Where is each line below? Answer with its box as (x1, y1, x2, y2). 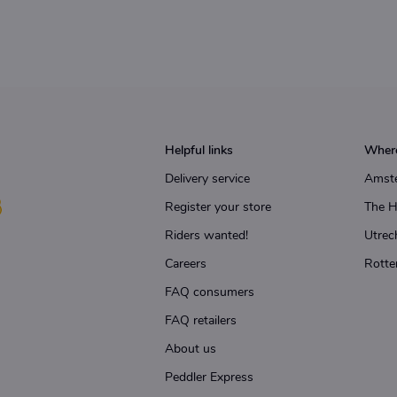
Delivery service (165, 170, 250, 188)
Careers (165, 255, 206, 273)
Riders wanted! (165, 227, 248, 245)
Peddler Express (165, 369, 253, 386)
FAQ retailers (165, 312, 237, 330)
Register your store (165, 198, 271, 216)
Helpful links (165, 142, 233, 160)
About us (165, 340, 216, 358)
